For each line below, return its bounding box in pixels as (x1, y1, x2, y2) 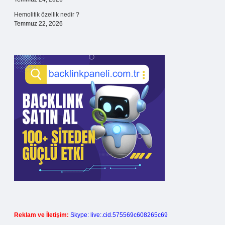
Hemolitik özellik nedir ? (14, 11, 79, 18)
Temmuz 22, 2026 (14, 20, 63, 27)
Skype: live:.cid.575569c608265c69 (70, 211, 168, 218)
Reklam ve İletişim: (14, 211, 69, 218)
